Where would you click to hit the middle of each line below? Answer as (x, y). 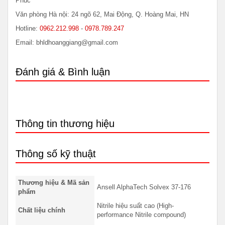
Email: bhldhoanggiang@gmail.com (67, 42)
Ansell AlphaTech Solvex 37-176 (144, 187)
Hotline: (28, 28)
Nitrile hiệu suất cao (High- (135, 205)
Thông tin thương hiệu (65, 123)
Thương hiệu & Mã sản (54, 182)
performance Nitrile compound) (141, 214)
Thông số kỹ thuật (56, 153)
